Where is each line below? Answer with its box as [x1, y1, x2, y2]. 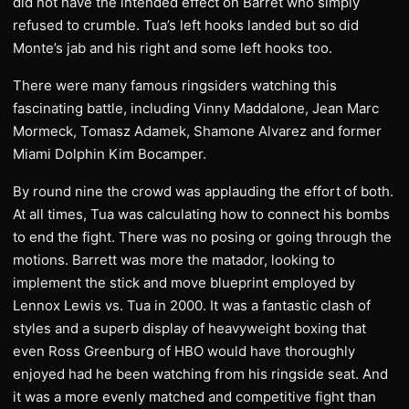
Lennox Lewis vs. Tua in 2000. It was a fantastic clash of [13, 297, 371, 314]
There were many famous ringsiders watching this [13, 77, 337, 94]
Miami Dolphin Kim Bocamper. [13, 145, 206, 163]
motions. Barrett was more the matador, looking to [13, 251, 335, 268]
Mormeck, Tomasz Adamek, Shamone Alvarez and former [13, 122, 382, 140]
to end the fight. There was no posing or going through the [13, 228, 392, 246]
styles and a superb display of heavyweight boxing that [13, 320, 366, 337]
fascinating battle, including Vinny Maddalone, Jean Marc [13, 100, 379, 117]
